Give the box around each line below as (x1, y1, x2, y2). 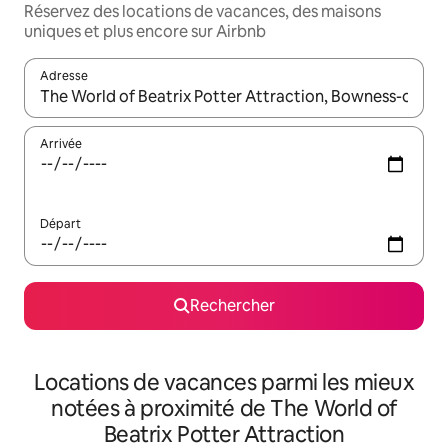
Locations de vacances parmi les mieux (33, 368, 415, 397)
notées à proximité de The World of (50, 394, 398, 423)
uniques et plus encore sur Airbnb (24, 21, 266, 42)
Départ (40, 216, 81, 232)
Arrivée (40, 136, 82, 152)
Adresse (40, 68, 88, 84)
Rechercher (189, 295, 275, 316)
